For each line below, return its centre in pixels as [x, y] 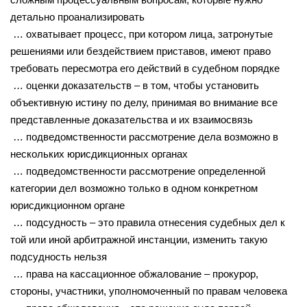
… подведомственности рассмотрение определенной [138, 171]
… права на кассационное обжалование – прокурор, [134, 273]
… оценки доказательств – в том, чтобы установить [135, 85]
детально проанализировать [77, 16]
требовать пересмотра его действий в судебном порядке [145, 68]
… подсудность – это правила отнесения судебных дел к [148, 222]
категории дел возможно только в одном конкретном [134, 188]
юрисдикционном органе [67, 205]
